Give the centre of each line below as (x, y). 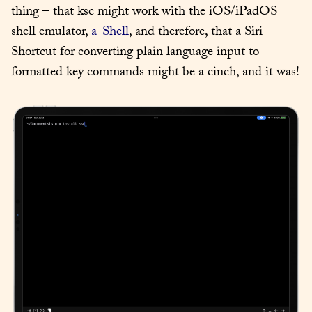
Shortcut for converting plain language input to (135, 53)
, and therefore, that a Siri (196, 33)
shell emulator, (51, 33)
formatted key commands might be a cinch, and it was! (155, 73)
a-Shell (110, 33)
